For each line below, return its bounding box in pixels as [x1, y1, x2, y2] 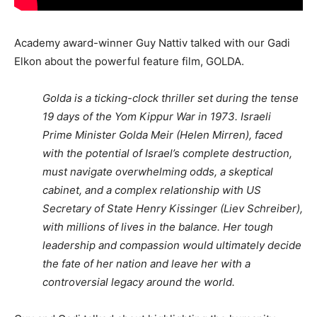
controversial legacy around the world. [42, 275, 235, 289]
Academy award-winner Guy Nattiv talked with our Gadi [14, 36, 290, 50]
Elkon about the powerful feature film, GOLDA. [14, 54, 244, 69]
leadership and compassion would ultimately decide [42, 238, 301, 253]
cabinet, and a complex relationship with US [42, 183, 261, 197]
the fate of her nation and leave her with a [42, 257, 250, 271]
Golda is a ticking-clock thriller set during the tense [42, 91, 299, 105]
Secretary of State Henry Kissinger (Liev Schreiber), [42, 202, 303, 216]
